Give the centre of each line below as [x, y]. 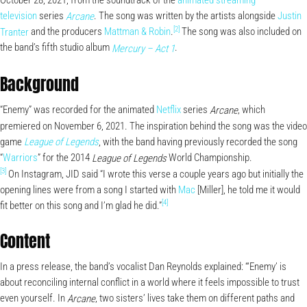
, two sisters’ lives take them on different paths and [195, 298]
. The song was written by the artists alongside [186, 16]
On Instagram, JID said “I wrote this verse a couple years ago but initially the [155, 174]
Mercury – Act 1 [143, 48]
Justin [290, 16]
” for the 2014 [65, 157]
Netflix [169, 109]
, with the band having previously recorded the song [198, 142]
